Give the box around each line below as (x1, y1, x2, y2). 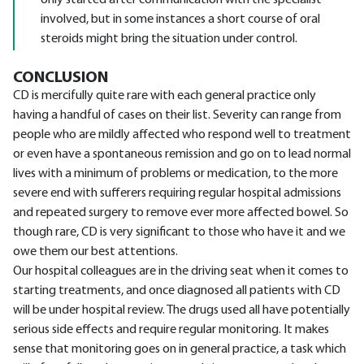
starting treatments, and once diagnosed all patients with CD (13, 284, 340, 297)
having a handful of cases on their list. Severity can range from (13, 109, 341, 122)
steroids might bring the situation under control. (41, 32, 297, 45)
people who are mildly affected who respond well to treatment (13, 128, 351, 141)
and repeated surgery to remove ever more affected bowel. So (13, 206, 349, 219)
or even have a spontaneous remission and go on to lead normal (13, 148, 351, 161)
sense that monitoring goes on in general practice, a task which (13, 343, 346, 356)
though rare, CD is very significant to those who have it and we (13, 226, 345, 239)
